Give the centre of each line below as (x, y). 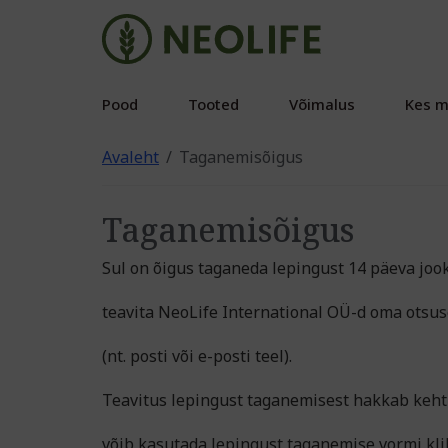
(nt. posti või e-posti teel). (197, 356)
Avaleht (130, 157)
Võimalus (322, 104)
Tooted (213, 104)
